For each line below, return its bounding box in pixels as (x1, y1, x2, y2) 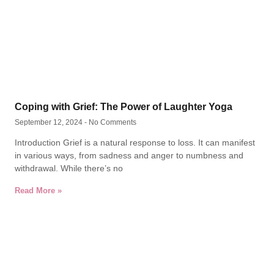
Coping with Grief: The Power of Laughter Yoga (15, 102, 232, 112)
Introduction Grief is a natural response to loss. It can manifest (15, 138, 255, 147)
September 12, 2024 (15, 118, 84, 127)
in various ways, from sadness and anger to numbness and (15, 150, 243, 160)
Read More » (15, 186, 62, 195)
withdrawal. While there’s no (15, 163, 123, 173)
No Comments (87, 118, 136, 127)
